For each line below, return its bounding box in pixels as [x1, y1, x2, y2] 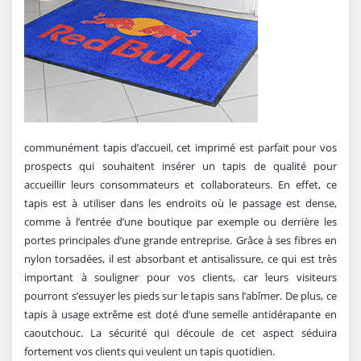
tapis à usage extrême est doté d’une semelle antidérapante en [24, 306, 337, 322]
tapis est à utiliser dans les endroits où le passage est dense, [24, 195, 337, 210]
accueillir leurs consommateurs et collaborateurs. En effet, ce [24, 176, 337, 192]
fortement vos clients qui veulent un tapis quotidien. [24, 343, 275, 359]
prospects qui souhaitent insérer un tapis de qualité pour [24, 158, 337, 173]
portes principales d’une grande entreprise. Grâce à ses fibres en [24, 232, 337, 247]
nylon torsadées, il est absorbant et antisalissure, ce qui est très [24, 251, 337, 266]
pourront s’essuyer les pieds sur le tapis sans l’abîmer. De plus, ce [24, 288, 337, 303]
